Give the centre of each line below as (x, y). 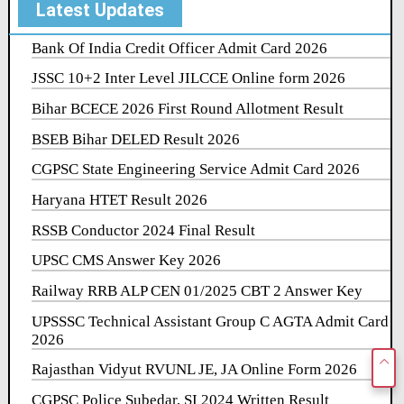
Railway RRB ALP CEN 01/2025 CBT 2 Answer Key (197, 291)
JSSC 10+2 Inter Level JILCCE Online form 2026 (189, 78)
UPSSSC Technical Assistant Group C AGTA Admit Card (211, 321)
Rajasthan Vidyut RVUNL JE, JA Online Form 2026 (195, 370)
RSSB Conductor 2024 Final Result (144, 230)
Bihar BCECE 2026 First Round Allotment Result (188, 108)
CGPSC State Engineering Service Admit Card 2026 (196, 170)
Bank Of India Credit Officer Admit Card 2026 (180, 48)
